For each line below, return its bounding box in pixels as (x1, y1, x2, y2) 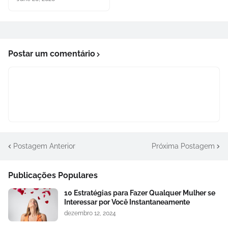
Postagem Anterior (13, 141, 75, 150)
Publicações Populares (8, 170, 98, 181)
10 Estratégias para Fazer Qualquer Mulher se (64, 189, 215, 197)
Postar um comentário (8, 49, 95, 59)
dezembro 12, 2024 (64, 210, 116, 217)
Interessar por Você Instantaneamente (64, 198, 190, 207)
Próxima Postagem (152, 141, 215, 150)
